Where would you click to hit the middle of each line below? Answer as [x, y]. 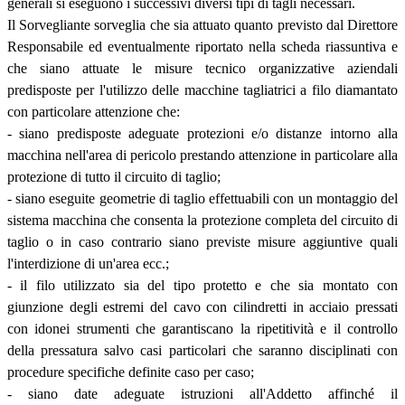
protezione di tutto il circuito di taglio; [114, 176]
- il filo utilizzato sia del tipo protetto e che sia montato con [202, 285]
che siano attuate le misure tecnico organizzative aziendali [202, 68]
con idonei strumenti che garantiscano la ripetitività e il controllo [202, 328]
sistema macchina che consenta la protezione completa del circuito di [202, 220]
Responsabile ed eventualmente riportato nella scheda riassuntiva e [202, 46]
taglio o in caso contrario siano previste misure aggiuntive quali [202, 241]
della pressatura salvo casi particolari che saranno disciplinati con [202, 350]
